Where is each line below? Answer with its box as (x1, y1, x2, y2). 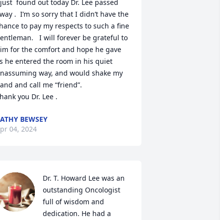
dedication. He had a (42, 209, 111, 218)
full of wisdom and (42, 197, 104, 206)
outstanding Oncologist (42, 185, 120, 194)
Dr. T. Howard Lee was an (42, 173, 125, 183)
